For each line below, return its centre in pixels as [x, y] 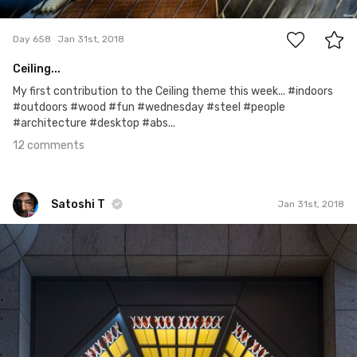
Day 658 [32, 39]
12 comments [49, 145]
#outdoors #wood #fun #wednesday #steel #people [149, 107]
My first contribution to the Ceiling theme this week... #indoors [173, 91]
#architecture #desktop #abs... [94, 123]
